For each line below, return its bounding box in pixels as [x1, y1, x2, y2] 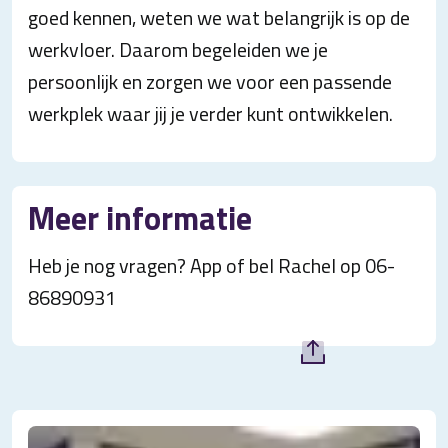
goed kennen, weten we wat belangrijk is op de [28, 2, 410, 33]
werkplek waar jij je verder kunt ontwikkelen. [28, 98, 393, 129]
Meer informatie [28, 194, 252, 242]
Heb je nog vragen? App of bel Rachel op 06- [28, 250, 395, 281]
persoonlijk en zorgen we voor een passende [28, 66, 392, 97]
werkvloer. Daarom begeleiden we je [28, 34, 328, 65]
